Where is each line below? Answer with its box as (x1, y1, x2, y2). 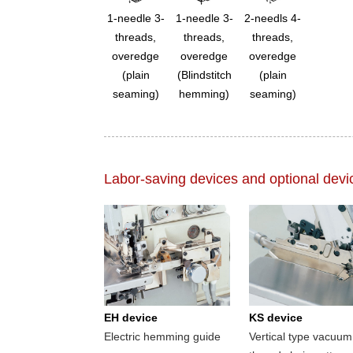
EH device (104, 311, 158, 325)
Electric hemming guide (104, 330, 221, 344)
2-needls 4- (244, 11, 301, 24)
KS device (249, 311, 303, 325)
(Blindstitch (176, 68, 232, 81)
